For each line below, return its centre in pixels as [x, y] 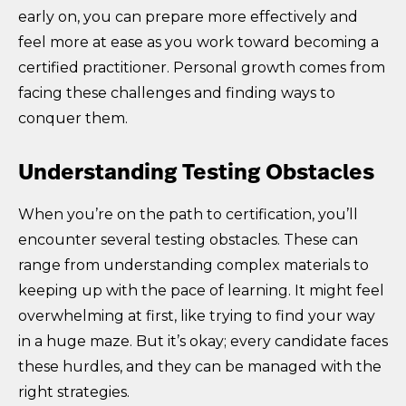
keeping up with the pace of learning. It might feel [201, 290]
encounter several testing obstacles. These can [188, 239]
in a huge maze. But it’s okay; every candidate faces [203, 341]
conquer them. [73, 118]
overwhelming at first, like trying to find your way [197, 315]
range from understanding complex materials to [193, 265]
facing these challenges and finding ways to [177, 92]
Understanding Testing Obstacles [196, 174]
